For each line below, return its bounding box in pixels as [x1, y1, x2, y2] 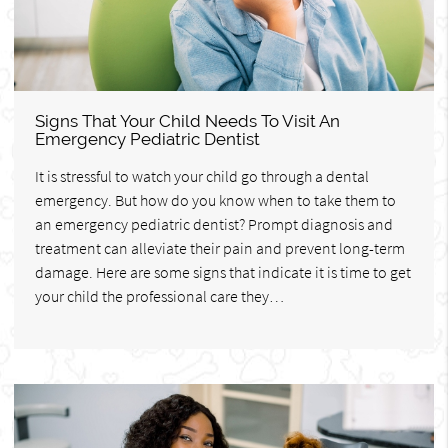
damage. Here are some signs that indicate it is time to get [35, 261, 411, 282]
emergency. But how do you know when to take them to [35, 189, 396, 210]
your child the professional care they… [35, 285, 284, 306]
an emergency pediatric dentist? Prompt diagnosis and [35, 213, 393, 234]
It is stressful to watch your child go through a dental [35, 165, 369, 186]
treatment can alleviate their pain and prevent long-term [35, 237, 405, 258]
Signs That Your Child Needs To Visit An [35, 110, 340, 131]
